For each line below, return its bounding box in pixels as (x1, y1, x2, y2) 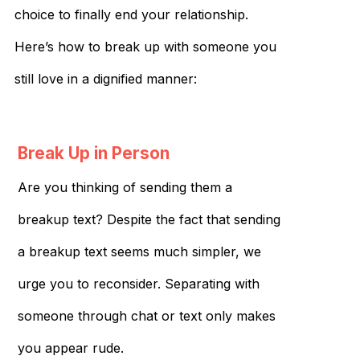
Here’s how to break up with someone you (14, 38, 276, 55)
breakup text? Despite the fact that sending (17, 211, 280, 227)
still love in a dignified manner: (14, 70, 197, 87)
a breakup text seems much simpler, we (17, 243, 261, 260)
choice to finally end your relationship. (14, 6, 248, 22)
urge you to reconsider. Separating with (17, 275, 260, 292)
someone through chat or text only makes (17, 307, 276, 324)
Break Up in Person (17, 142, 170, 163)
